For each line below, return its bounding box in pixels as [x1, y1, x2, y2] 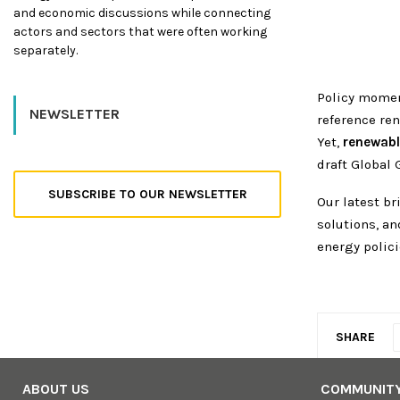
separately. [13, 42, 78, 58]
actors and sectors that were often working [13, 23, 267, 39]
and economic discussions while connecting [13, 4, 271, 21]
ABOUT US [22, 380, 89, 398]
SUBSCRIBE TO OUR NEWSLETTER [47, 186, 247, 202]
